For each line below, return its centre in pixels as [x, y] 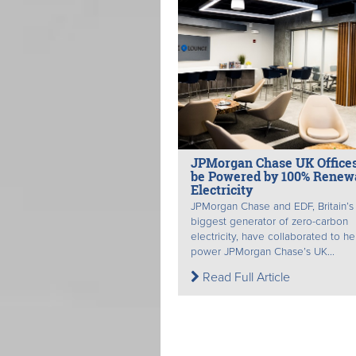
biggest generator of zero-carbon [269, 222]
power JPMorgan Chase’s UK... [263, 252]
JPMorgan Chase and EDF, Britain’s [272, 207]
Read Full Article [245, 278]
